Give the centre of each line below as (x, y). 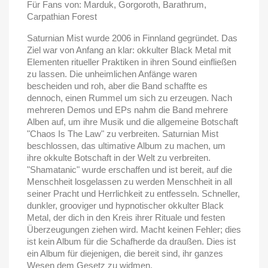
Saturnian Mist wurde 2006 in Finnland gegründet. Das (132, 38)
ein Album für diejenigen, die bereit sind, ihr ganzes (125, 253)
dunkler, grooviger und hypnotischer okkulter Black (125, 205)
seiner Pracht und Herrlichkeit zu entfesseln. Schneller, (133, 193)
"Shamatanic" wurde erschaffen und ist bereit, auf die (130, 169)
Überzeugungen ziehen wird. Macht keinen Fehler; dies (134, 229)
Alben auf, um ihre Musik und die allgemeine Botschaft (133, 121)
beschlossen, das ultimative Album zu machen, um (126, 145)
